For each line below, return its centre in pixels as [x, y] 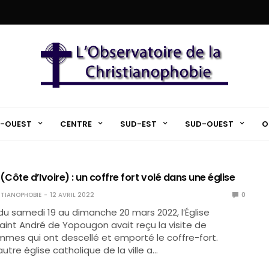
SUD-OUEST [209, 124]
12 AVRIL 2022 [72, 195]
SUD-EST [138, 124]
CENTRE [76, 124]
